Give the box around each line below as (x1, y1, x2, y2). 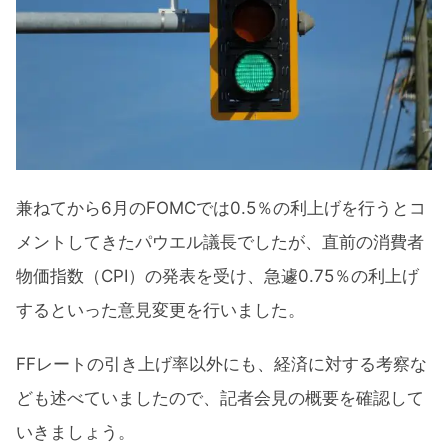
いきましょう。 (16, 422, 135, 443)
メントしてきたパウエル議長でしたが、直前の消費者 (16, 231, 424, 252)
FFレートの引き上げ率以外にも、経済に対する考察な (16, 354, 427, 375)
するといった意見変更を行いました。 (16, 299, 305, 320)
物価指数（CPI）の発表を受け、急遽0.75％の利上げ (16, 265, 419, 286)
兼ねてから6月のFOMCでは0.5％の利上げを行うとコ (16, 197, 426, 218)
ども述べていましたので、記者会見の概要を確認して (16, 388, 424, 409)
